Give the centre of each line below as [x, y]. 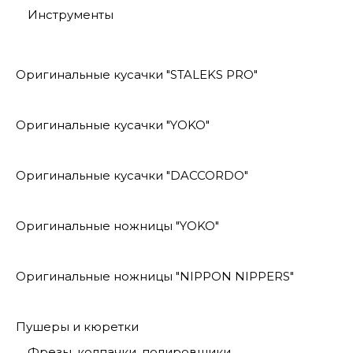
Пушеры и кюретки [77, 326]
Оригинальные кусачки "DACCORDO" [132, 175]
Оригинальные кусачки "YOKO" [113, 124]
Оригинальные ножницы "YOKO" [117, 225]
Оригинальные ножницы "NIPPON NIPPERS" [155, 276]
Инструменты [71, 14]
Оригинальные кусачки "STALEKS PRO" [137, 74]
